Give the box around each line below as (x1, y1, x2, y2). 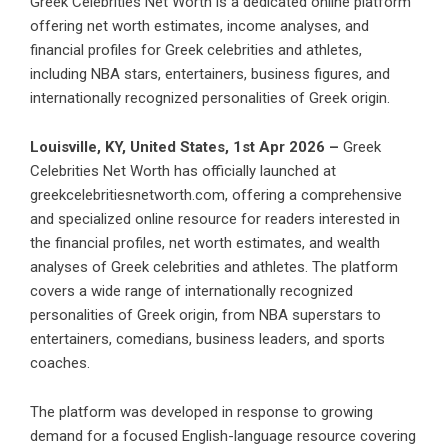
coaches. (30, 354, 90, 373)
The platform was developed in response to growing (30, 403, 373, 422)
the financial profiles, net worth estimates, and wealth (30, 234, 380, 253)
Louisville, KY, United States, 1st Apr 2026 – (30, 138, 343, 157)
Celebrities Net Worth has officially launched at (30, 162, 336, 181)
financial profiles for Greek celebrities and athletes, (30, 41, 362, 60)
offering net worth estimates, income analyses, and (30, 17, 369, 36)
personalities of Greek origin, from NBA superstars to (30, 306, 381, 325)
